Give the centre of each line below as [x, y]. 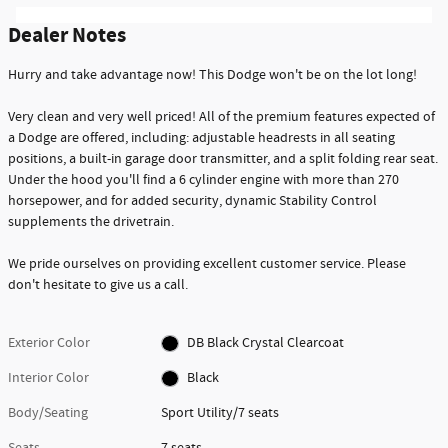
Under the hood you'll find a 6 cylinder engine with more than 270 [203, 179]
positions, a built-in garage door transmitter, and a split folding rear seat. [223, 158]
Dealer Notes [67, 35]
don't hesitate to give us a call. [98, 284]
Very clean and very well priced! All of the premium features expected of [221, 116]
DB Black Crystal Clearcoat [265, 342]
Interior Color [48, 377]
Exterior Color [49, 342]
